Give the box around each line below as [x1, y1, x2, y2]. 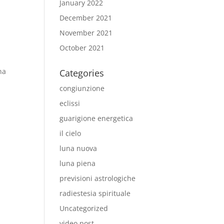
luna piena [59, 158, 96, 168]
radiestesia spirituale [59, 188, 131, 198]
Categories [59, 67, 104, 79]
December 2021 [59, 13, 112, 22]
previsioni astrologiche [59, 173, 136, 183]
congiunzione [59, 83, 105, 93]
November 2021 [59, 28, 113, 37]
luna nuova [59, 143, 97, 153]
